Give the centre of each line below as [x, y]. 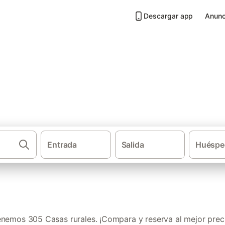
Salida [133, 145]
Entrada [62, 145]
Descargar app [168, 16]
